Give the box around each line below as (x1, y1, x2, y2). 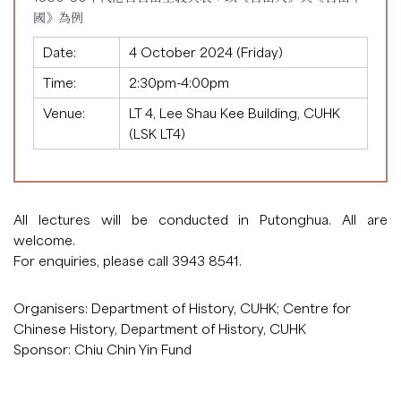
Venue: (43, 105, 85, 122)
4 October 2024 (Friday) (129, 44, 283, 61)
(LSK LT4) (129, 125, 185, 142)
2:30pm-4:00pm (129, 74, 229, 91)
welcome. (13, 232, 75, 249)
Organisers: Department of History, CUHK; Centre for (13, 300, 351, 317)
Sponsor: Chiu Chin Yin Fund (13, 341, 192, 358)
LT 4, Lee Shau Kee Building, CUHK (129, 105, 340, 122)
